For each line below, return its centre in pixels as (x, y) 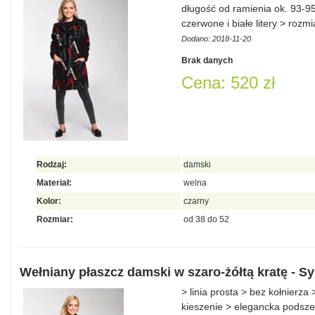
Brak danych (207, 60)
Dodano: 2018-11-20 (216, 39)
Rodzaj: (52, 165)
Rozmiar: (55, 219)
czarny (196, 201)
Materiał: (54, 183)
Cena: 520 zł (228, 83)
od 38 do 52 (206, 219)
